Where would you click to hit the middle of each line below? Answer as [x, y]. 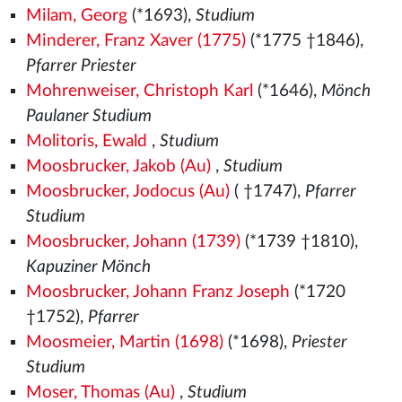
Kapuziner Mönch [88, 267]
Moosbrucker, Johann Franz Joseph [157, 292]
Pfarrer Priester [81, 66]
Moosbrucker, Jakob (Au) [118, 166]
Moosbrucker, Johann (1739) [133, 242]
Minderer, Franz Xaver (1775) [135, 41]
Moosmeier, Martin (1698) [124, 342]
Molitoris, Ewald [86, 141]
